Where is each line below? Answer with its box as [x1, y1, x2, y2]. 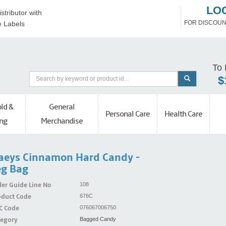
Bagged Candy [79, 216, 116, 222]
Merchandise [41, 116, 83, 127]
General [49, 102, 75, 112]
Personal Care [105, 109, 150, 120]
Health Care [164, 109, 202, 120]
